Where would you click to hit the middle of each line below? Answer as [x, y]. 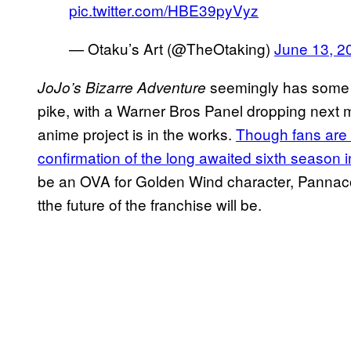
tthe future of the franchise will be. [150, 204]
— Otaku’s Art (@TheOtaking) [172, 48]
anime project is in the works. [137, 133]
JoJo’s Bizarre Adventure [122, 87]
